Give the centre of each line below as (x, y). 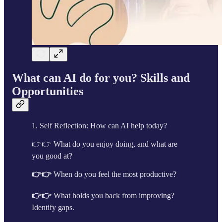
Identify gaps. (53, 207)
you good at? (52, 156)
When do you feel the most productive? (115, 174)
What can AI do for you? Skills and (101, 78)
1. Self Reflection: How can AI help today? (99, 125)
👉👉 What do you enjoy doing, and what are (105, 144)
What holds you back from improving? (114, 195)
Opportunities (48, 91)
